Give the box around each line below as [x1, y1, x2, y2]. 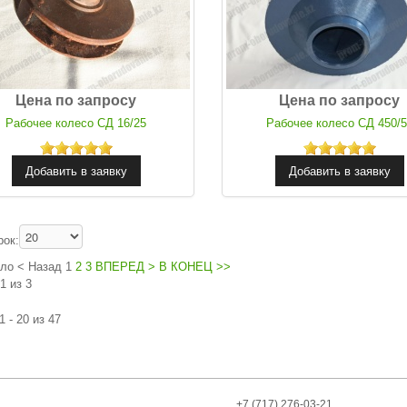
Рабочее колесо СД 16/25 [5, 116, 147, 131]
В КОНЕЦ [159, 260, 213, 274]
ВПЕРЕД [95, 260, 144, 274]
